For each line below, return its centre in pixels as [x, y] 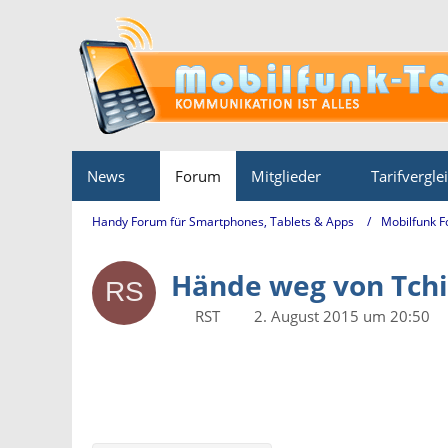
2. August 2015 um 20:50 [342, 316]
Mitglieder [286, 176]
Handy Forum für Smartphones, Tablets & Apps [223, 221]
